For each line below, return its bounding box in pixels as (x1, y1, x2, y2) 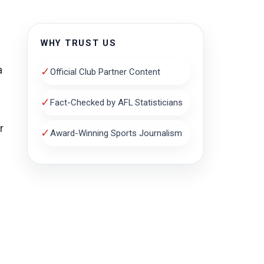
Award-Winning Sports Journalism (50, 127, 182, 138)
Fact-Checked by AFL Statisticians (50, 97, 183, 108)
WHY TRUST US (41, 38, 117, 48)
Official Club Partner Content (50, 66, 160, 77)
